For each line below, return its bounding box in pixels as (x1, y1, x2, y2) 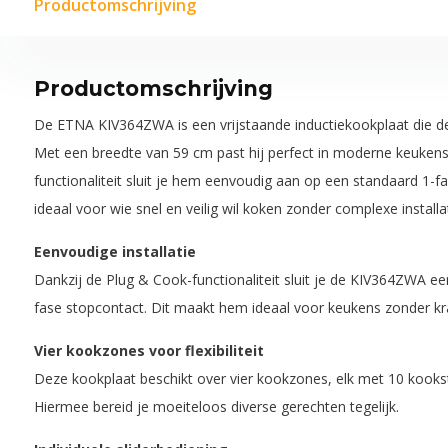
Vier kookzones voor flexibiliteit (33, 341, 264, 360)
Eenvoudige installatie (33, 242, 196, 261)
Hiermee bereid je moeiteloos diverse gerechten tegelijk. (33, 397, 399, 416)
